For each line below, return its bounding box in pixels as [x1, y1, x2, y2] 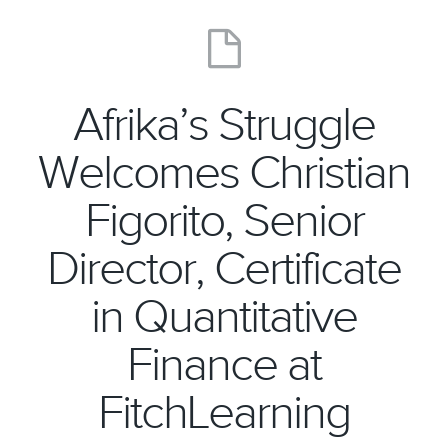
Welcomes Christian [38, 144, 410, 202]
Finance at [127, 336, 321, 394]
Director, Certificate [47, 240, 401, 298]
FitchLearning [98, 384, 350, 442]
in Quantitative [91, 288, 357, 346]
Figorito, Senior [84, 192, 364, 250]
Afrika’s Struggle [73, 96, 375, 154]
